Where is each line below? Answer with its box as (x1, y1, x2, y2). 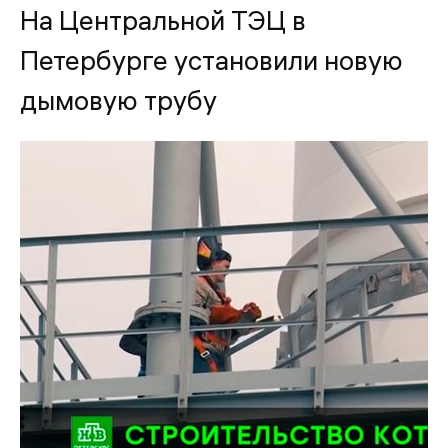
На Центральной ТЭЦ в (20, 4, 306, 38)
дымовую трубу (20, 84, 217, 118)
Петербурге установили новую (20, 44, 403, 78)
